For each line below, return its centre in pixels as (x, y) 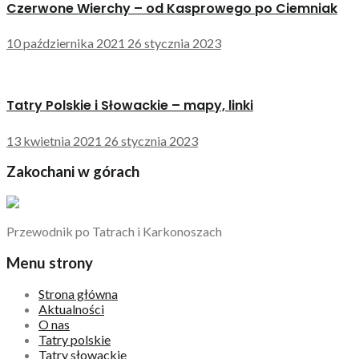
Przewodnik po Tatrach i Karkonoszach (114, 231)
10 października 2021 (66, 43)
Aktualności (71, 309)
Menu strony (50, 262)
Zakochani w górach (73, 172)
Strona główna (78, 294)
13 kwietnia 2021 (54, 140)
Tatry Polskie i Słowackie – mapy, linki (130, 106)
